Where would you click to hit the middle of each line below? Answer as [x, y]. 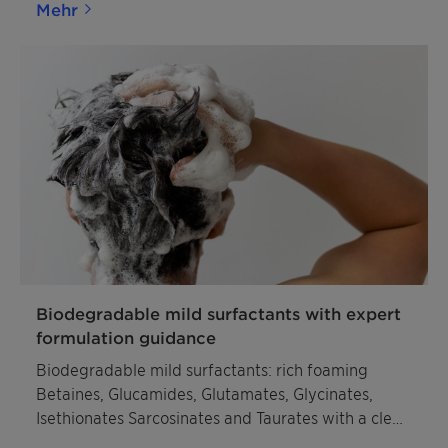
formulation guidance [126, 336]
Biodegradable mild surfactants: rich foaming [202, 368]
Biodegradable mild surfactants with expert [218, 312]
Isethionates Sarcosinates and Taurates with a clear [221, 416]
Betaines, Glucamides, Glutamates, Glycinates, [204, 392]
